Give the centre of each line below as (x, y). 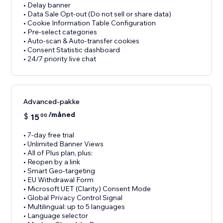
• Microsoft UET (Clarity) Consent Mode (87, 189)
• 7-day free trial (49, 135)
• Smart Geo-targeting (59, 171)
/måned (62, 115)
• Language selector (56, 216)
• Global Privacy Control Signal (73, 198)
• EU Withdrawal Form (59, 180)
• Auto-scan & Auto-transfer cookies (82, 41)
